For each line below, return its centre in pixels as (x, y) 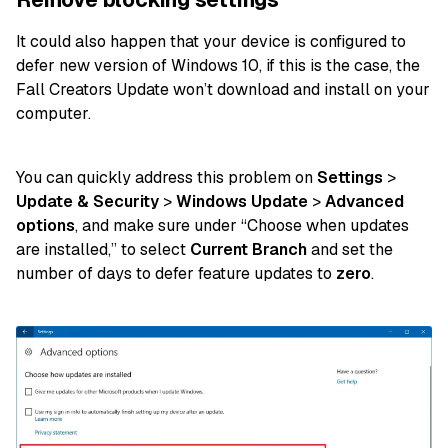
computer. (53, 113)
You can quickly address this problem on (166, 177)
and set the (350, 249)
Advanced (364, 201)
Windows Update (242, 201)
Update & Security (87, 201)
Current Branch (248, 249)
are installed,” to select (103, 249)
